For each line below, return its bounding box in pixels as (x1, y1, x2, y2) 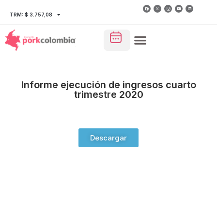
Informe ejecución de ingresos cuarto (21, 78, 196, 91)
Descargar (90, 133, 127, 142)
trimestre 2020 (74, 88, 143, 100)
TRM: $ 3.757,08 (10, 12, 52, 17)
